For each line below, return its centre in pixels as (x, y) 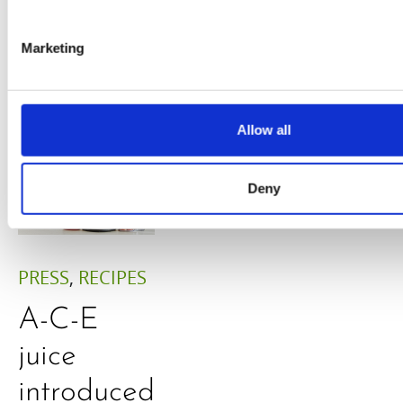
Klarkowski (259, 67)
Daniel (233, 31)
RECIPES (112, 278)
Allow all (264, 130)
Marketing (53, 48)
